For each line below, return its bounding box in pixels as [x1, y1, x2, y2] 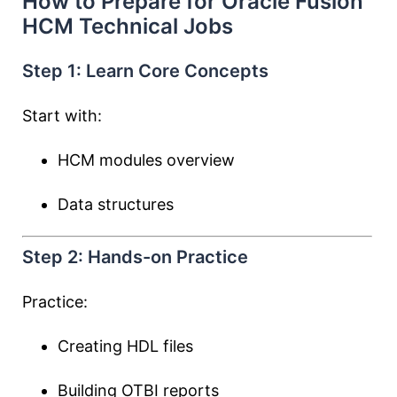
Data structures [58, 195, 174, 214]
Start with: [22, 106, 102, 125]
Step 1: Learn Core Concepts [22, 60, 269, 82]
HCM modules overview [58, 151, 235, 169]
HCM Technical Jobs [22, 13, 233, 39]
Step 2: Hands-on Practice [22, 246, 248, 268]
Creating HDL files [58, 337, 193, 355]
